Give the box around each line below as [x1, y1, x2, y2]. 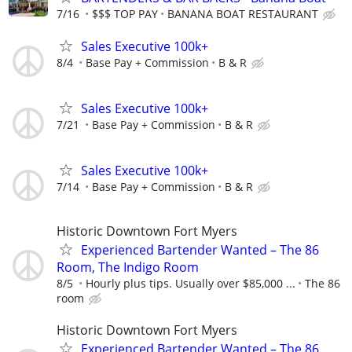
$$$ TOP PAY [92, 5, 158, 21]
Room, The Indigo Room [57, 258, 199, 277]
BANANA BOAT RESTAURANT [167, 5, 318, 21]
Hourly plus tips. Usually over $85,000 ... [86, 276, 295, 291]
